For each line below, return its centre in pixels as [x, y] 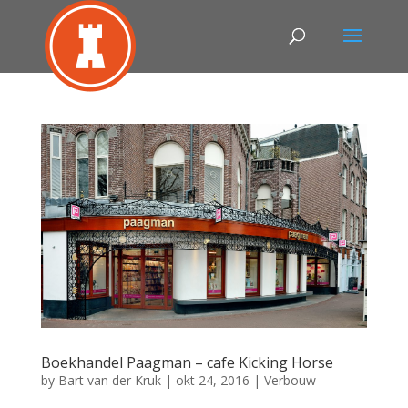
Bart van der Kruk [109, 380]
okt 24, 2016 [212, 380]
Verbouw [290, 380]
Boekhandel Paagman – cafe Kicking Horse [187, 362]
